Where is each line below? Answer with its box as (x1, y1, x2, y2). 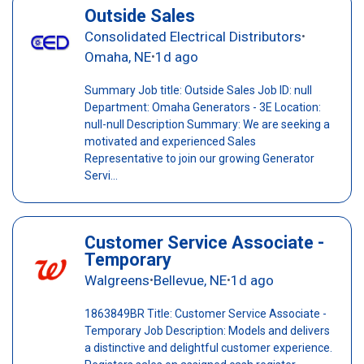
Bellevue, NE (153, 272, 227, 289)
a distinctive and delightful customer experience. (84, 341, 332, 355)
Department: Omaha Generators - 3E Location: (84, 101, 321, 115)
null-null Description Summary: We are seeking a (84, 118, 330, 132)
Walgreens (84, 272, 149, 289)
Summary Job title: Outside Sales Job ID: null (84, 84, 312, 97)
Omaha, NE (84, 49, 151, 66)
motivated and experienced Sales (84, 135, 256, 149)
